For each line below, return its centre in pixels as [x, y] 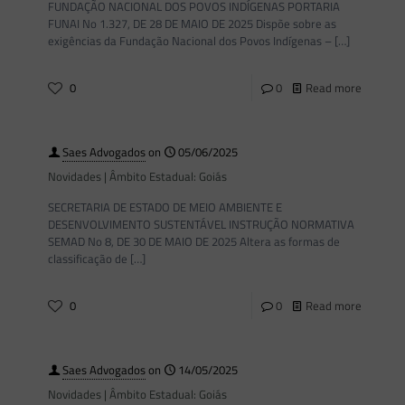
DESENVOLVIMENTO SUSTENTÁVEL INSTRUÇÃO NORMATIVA [201, 224]
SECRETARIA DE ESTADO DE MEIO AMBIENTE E [165, 207]
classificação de [88, 259]
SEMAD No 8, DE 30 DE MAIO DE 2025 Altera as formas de [194, 241]
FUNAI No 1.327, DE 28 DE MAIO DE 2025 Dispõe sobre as [192, 24]
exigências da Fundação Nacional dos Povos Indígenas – [190, 41]
